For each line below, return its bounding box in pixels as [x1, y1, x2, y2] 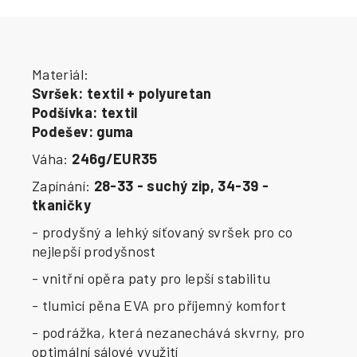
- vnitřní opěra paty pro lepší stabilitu [32, 269, 271, 288]
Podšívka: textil [32, 104, 138, 122]
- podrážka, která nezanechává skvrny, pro [32, 324, 305, 342]
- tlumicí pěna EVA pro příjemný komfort [32, 296, 287, 315]
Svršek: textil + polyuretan [32, 84, 212, 103]
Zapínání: [32, 177, 91, 195]
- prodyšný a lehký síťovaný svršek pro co [32, 223, 293, 241]
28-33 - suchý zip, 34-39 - [90, 177, 269, 195]
